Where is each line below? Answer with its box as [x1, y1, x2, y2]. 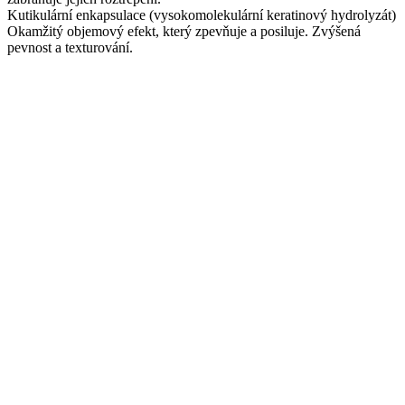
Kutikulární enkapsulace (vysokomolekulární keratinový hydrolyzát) [7, 7, 396, 24]
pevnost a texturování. [7, 40, 133, 56]
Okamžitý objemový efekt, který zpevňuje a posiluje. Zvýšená [7, 24, 361, 40]
